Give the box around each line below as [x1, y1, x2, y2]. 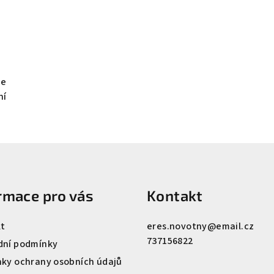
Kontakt [147, 187, 203, 205]
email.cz [216, 220, 254, 234]
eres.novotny [147, 220, 207, 234]
